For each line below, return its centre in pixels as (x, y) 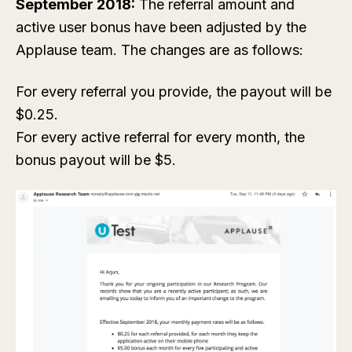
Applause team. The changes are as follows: (159, 49)
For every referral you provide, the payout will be (174, 91)
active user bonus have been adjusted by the (161, 27)
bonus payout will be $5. (96, 159)
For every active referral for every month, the (160, 137)
